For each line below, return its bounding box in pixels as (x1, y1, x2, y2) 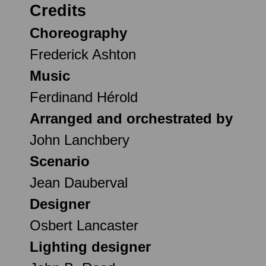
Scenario (30, 153, 90, 169)
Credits (30, 1, 86, 20)
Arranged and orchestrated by (30, 110, 233, 126)
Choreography (30, 24, 127, 41)
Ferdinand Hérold (30, 88, 138, 105)
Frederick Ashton (30, 46, 136, 62)
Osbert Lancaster (30, 217, 138, 233)
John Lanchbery (30, 131, 129, 148)
